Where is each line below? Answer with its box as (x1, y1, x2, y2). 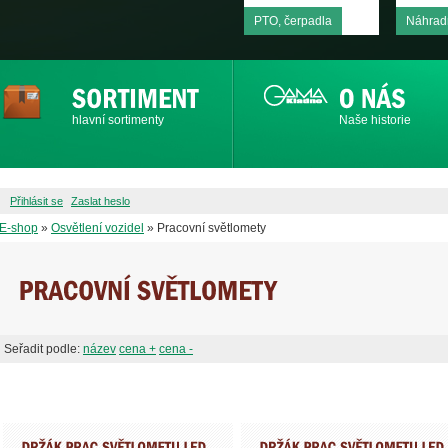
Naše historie (339, 113, 411, 127)
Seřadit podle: (4, 342, 83, 356)
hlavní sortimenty (72, 113, 164, 127)
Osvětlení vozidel (51, 221, 144, 235)
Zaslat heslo (71, 195, 130, 207)
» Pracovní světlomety (147, 221, 266, 235)
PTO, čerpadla (254, 14, 332, 28)
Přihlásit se (10, 195, 63, 207)
